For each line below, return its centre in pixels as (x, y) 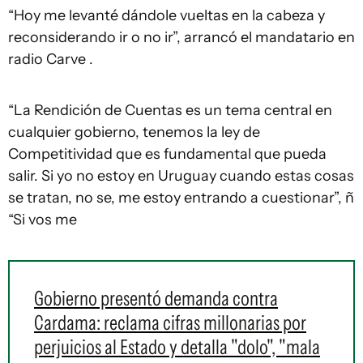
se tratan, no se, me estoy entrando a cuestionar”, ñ (181, 198)
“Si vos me (43, 220)
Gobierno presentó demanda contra (156, 298)
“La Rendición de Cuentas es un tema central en (170, 110)
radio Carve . (51, 59)
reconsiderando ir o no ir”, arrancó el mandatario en (181, 37)
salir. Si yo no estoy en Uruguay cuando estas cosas (181, 176)
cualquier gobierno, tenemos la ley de (134, 132)
